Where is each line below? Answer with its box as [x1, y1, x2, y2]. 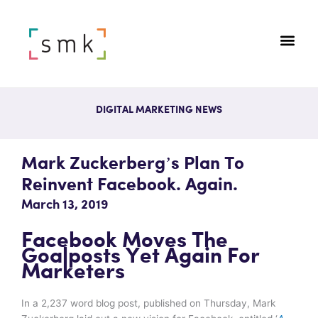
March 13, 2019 [21, 198, 109, 212]
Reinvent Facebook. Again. [21, 175, 238, 194]
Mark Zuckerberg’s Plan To [21, 154, 244, 173]
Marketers [21, 261, 125, 283]
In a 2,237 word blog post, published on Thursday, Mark [21, 297, 275, 309]
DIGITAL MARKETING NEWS [96, 105, 222, 115]
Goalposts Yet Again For [21, 245, 260, 268]
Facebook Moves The [21, 229, 228, 252]
